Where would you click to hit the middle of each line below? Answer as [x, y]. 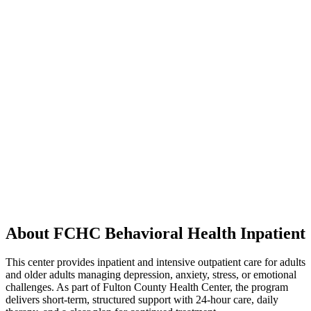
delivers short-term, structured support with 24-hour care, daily [142, 300]
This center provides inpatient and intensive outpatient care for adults [155, 262]
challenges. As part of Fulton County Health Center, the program [147, 287]
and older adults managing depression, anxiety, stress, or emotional [151, 275]
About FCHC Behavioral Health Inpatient [155, 233]
